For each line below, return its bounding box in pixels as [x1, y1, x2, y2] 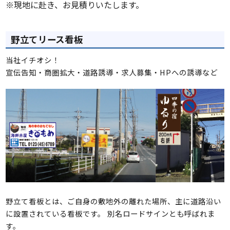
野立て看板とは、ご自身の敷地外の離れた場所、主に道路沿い [6, 196, 222, 207]
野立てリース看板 [11, 33, 83, 46]
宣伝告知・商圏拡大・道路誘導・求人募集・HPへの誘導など [6, 67, 218, 78]
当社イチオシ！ [6, 54, 60, 66]
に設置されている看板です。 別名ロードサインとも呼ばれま [6, 208, 216, 219]
